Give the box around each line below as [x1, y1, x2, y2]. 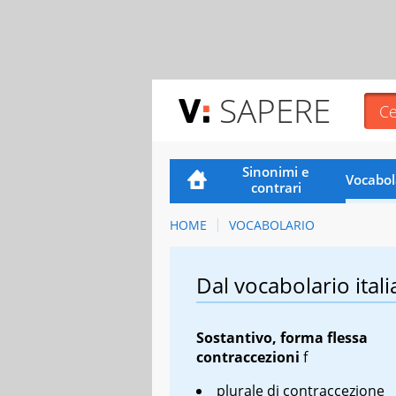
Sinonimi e [242, 162, 310, 180]
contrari [250, 178, 301, 196]
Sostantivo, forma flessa [196, 327, 368, 347]
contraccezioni [196, 346, 300, 367]
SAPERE [219, 88, 331, 133]
